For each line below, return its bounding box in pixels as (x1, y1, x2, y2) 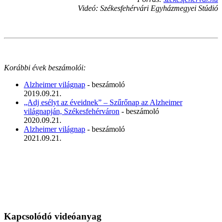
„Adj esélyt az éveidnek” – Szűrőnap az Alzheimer (24, 98, 182, 107)
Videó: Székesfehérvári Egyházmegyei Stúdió (78, 3, 218, 12)
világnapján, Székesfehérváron (24, 107, 119, 115)
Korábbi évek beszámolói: (4, 63, 86, 72)
